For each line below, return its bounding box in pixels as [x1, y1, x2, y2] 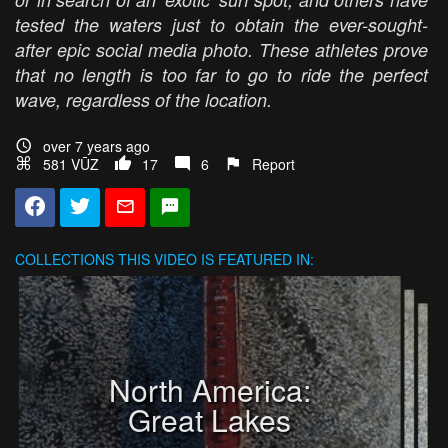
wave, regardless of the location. [15, 87, 272, 113]
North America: [108, 367, 311, 411]
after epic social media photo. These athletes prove [15, 37, 428, 63]
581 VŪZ [43, 154, 99, 175]
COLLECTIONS [15, 249, 114, 270]
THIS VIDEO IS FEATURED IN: [114, 249, 314, 270]
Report [252, 154, 295, 175]
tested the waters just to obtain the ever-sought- [15, 12, 428, 38]
